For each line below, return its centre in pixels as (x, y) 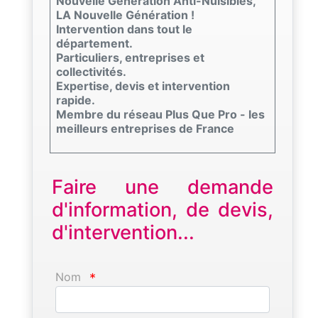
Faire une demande (163, 187)
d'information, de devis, (163, 209)
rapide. (76, 100)
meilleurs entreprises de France (145, 128)
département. (94, 43)
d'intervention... (123, 232)
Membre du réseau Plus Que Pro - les (160, 114)
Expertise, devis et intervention (143, 86)
